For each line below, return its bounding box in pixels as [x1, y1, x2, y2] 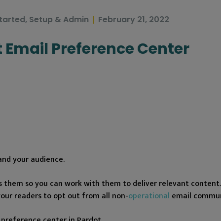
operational [128, 189, 170, 203]
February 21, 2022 [98, 14, 169, 25]
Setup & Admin [29, 14, 89, 25]
